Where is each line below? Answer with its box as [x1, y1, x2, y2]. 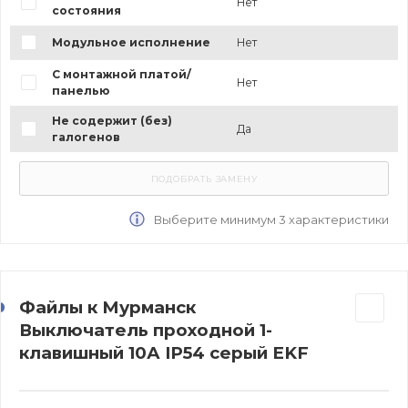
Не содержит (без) [51, 113, 172, 127]
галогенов [51, 129, 120, 144]
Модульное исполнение [51, 35, 210, 49]
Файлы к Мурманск [19, 296, 196, 318]
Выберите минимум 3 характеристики [151, 211, 389, 227]
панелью [51, 83, 109, 97]
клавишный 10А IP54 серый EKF [19, 342, 309, 363]
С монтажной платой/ [51, 66, 191, 81]
